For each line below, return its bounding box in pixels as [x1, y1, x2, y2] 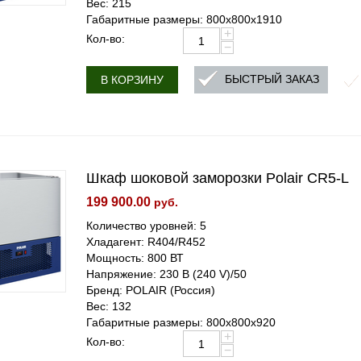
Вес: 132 [86, 300, 132, 313]
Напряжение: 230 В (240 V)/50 [86, 268, 247, 280]
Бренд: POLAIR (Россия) [86, 284, 216, 297]
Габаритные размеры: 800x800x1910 [86, 13, 283, 26]
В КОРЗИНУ [101, 73, 164, 86]
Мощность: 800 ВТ [86, 251, 185, 264]
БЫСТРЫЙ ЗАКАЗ [225, 73, 320, 86]
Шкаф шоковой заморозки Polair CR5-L [86, 170, 350, 186]
